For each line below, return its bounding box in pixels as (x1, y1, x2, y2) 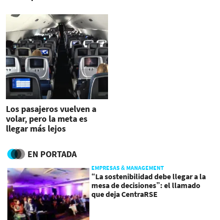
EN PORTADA (27, 148, 77, 160)
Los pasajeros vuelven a (6, 103, 96, 114)
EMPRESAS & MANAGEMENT (91, 164, 165, 172)
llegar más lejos (6, 122, 66, 134)
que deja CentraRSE (91, 189, 158, 199)
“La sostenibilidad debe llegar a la (91, 171, 206, 182)
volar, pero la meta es (6, 112, 87, 124)
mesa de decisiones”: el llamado (91, 180, 201, 191)
